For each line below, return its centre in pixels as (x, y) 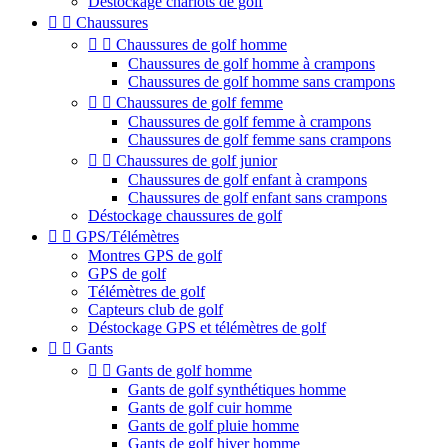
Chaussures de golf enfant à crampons (247, 179)
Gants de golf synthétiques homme (237, 389)
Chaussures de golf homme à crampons (251, 63)
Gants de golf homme (184, 370)
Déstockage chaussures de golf (185, 215)
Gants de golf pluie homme (213, 425)
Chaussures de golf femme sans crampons (259, 139)
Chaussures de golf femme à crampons (249, 121)
